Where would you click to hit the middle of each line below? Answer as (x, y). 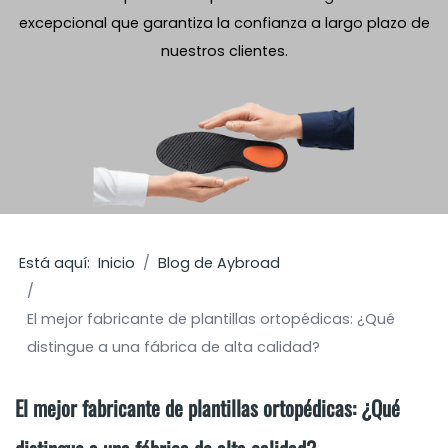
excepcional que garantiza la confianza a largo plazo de (224, 23)
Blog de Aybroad (219, 262)
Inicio (117, 262)
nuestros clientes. (224, 51)
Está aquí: (59, 262)
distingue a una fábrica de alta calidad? (174, 346)
